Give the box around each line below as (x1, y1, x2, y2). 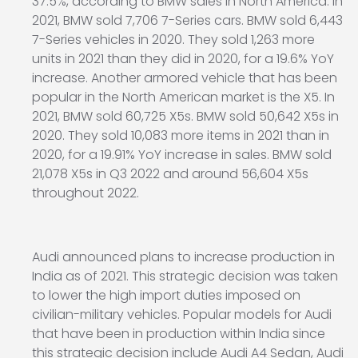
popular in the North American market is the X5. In (32, 88, 335, 107)
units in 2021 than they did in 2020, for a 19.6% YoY (32, 50, 334, 69)
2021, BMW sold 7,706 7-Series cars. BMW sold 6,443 (32, 11, 343, 30)
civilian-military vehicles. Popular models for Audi (32, 305, 332, 324)
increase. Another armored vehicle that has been (32, 69, 337, 88)
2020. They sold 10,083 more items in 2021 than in (32, 126, 329, 145)
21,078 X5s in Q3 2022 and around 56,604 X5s (32, 165, 308, 184)
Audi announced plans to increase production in (32, 248, 335, 267)
